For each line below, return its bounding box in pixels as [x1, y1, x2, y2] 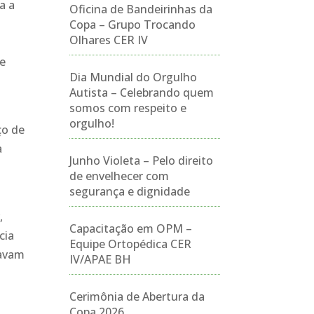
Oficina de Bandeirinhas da [69, 1, 212, 17]
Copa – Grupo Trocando [69, 17, 196, 32]
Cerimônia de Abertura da [69, 289, 205, 304]
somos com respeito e [69, 100, 186, 116]
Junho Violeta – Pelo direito [69, 153, 213, 168]
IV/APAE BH [69, 252, 131, 267]
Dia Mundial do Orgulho [69, 69, 197, 85]
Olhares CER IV [69, 32, 148, 48]
